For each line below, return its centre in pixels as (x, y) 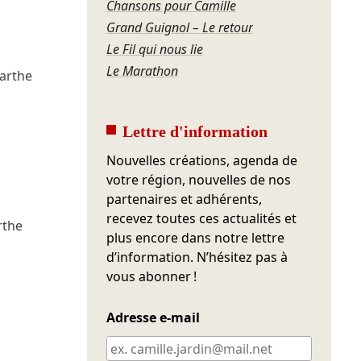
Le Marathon (143, 71)
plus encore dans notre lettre (196, 238)
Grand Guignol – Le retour (180, 28)
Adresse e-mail (154, 318)
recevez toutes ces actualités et (202, 219)
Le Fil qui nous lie (155, 50)
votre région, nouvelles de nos (199, 180)
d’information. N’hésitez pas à (197, 257)
